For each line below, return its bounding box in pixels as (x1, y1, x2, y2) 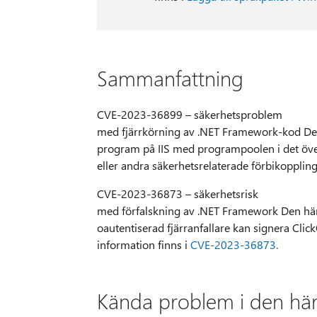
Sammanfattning (96, 64, 243, 93)
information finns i (96, 237, 190, 253)
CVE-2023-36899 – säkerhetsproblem (96, 107, 282, 122)
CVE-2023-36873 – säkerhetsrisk (96, 186, 258, 202)
